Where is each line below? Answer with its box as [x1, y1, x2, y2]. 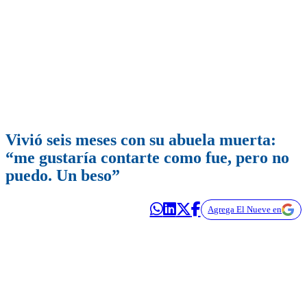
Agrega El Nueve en [208, 204, 282, 215]
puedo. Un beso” [5, 167, 120, 185]
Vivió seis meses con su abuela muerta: [5, 131, 276, 149]
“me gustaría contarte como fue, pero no [5, 149, 289, 167]
